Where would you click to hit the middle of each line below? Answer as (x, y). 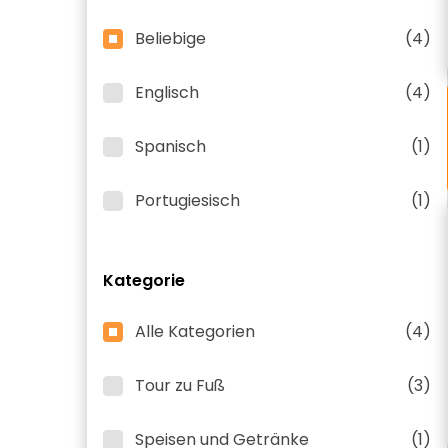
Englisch (167, 92)
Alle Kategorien (195, 331)
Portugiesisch (187, 200)
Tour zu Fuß (180, 385)
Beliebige (170, 38)
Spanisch (170, 146)
